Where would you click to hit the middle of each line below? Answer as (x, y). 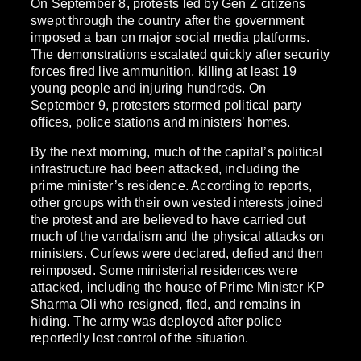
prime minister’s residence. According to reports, (172, 186)
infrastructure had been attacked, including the (166, 169)
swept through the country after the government (168, 21)
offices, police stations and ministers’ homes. (161, 122)
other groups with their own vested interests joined (177, 203)
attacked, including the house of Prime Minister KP (178, 287)
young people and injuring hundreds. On (148, 88)
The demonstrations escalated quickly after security (180, 54)
